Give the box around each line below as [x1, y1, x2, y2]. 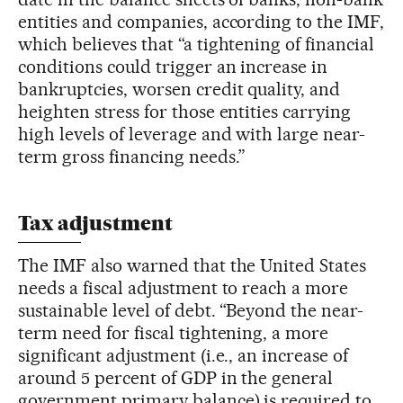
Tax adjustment [18, 210, 173, 236]
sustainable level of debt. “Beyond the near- [18, 299, 364, 321]
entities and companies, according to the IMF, [18, 10, 385, 32]
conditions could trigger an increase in [18, 55, 328, 77]
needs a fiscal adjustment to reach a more [18, 276, 349, 299]
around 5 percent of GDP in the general [18, 366, 334, 389]
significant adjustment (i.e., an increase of [18, 344, 349, 366]
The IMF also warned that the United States [18, 254, 367, 276]
